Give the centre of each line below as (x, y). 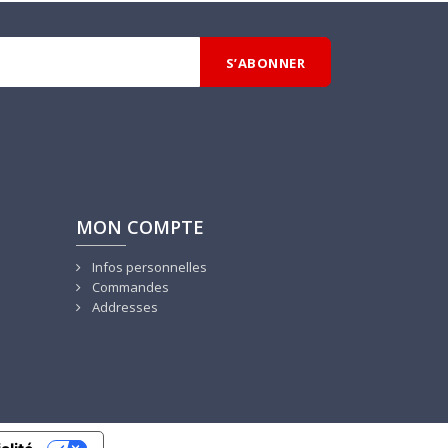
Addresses (123, 307)
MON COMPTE (140, 227)
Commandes (129, 287)
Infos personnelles (148, 267)
